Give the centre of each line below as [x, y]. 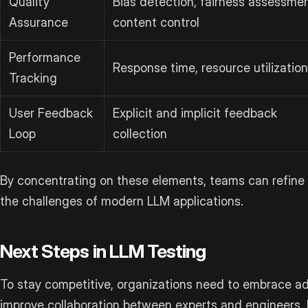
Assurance [38, 22]
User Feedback [51, 113]
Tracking [33, 78]
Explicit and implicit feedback [195, 113]
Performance [45, 57]
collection [140, 133]
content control [156, 22]
